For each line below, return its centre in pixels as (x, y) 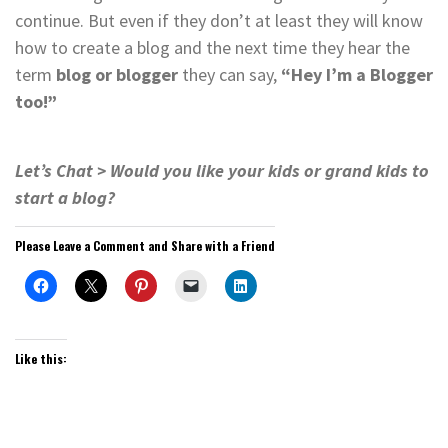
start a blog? (65, 197)
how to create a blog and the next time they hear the (212, 47)
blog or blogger (117, 74)
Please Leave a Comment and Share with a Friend (145, 245)
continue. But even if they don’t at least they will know (219, 20)
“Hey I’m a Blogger (355, 74)
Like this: (41, 358)
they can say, (227, 74)
